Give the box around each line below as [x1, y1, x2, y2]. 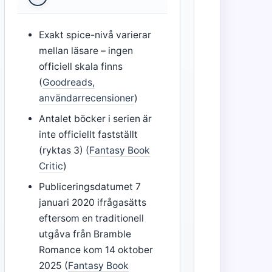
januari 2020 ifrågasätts [38, 197, 146, 209]
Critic [38, 160, 63, 172]
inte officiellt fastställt [38, 129, 138, 141]
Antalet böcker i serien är [38, 113, 152, 125]
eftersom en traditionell [38, 212, 144, 225]
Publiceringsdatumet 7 [38, 181, 141, 193]
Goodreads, [42, 76, 95, 89]
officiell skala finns [38, 61, 123, 73]
